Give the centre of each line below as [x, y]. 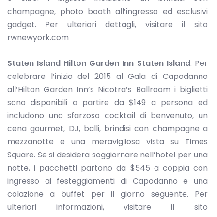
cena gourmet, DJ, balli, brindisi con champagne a [108, 128]
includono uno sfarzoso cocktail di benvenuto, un [108, 115]
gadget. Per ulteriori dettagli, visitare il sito [108, 24]
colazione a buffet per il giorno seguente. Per [108, 194]
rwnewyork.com [38, 38]
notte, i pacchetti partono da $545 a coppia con [108, 168]
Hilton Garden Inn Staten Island [127, 63]
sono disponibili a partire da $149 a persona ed [108, 102]
